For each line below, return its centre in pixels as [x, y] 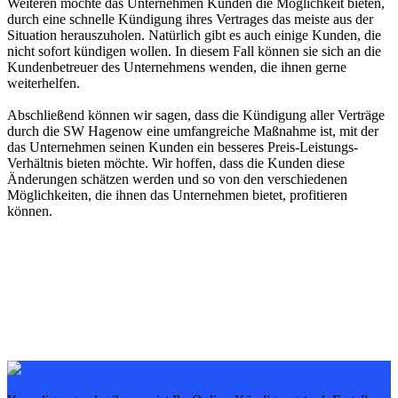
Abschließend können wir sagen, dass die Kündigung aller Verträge [196, 115]
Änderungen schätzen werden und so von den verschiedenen [177, 179]
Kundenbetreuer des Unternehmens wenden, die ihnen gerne [177, 67]
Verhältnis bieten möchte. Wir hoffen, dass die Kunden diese [176, 163]
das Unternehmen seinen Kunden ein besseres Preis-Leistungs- [183, 147]
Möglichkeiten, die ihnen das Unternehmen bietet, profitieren [177, 195]
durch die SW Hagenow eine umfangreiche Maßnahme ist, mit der [193, 131]
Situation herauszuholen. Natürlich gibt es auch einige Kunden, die [194, 35]
